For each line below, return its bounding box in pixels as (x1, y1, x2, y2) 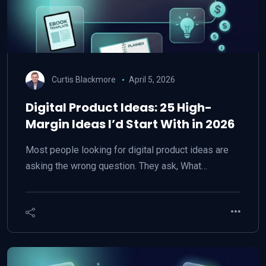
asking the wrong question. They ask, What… (26, 160, 207, 172)
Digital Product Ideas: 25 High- (26, 99, 212, 116)
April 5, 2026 (128, 74, 175, 84)
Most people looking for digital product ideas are (26, 144, 229, 156)
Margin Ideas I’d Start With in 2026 (26, 116, 235, 132)
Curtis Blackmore (52, 74, 116, 84)
